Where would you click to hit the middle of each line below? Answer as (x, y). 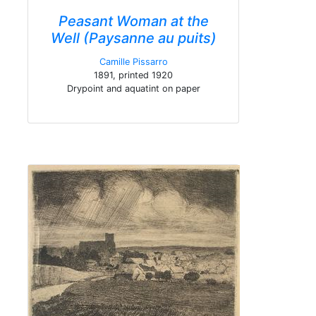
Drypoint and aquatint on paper (133, 89)
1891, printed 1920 (133, 75)
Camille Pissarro (133, 62)
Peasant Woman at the (133, 21)
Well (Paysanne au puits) (133, 38)
